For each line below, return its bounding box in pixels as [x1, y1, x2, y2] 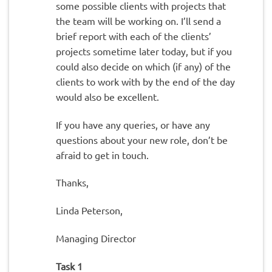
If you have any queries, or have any [55, 118, 210, 131]
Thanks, [55, 176, 89, 189]
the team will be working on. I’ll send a [55, 14, 221, 27]
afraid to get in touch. [55, 148, 149, 161]
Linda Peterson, [55, 204, 123, 217]
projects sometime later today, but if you [55, 44, 232, 57]
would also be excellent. [55, 90, 159, 103]
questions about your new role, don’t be [55, 133, 228, 146]
